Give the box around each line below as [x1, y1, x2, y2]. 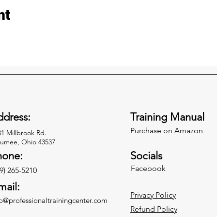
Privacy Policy [130, 190, 176, 200]
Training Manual [130, 110, 204, 124]
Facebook [131, 164, 166, 173]
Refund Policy [130, 204, 177, 214]
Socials [130, 149, 162, 162]
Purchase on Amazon [130, 126, 203, 135]
